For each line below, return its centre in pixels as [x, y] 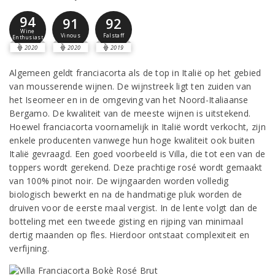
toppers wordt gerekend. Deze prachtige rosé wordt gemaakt [136, 167]
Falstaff [114, 36]
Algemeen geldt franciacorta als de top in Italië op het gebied [135, 73]
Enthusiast [28, 38]
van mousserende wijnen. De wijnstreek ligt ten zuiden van [130, 86]
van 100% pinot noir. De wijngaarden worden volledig [119, 181]
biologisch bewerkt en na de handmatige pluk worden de [126, 194]
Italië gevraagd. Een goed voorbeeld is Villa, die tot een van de [137, 154]
